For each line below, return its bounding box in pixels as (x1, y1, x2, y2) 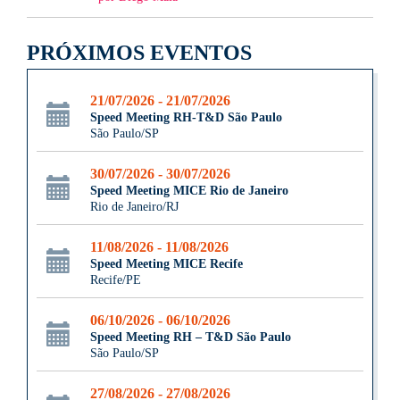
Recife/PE (90, 273, 141, 287)
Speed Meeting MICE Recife (90, 257, 243, 271)
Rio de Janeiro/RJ (90, 200, 179, 214)
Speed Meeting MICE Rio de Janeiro (90, 184, 288, 198)
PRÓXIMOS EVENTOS (27, 41, 252, 65)
